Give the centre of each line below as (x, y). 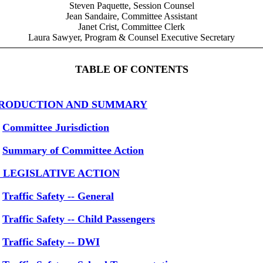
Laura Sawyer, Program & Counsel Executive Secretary (131, 37)
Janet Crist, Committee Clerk (131, 27)
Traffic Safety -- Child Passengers (79, 219)
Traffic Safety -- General (58, 196)
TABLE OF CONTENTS (131, 69)
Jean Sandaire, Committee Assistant (131, 16)
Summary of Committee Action (73, 150)
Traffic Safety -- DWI (51, 242)
